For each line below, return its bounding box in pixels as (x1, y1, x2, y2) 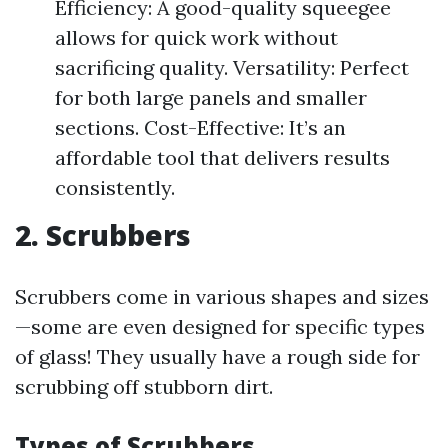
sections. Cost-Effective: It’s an (55, 115, 346, 140)
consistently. (55, 175, 175, 200)
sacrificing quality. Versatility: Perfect (55, 55, 409, 80)
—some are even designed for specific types (15, 314, 425, 339)
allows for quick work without (55, 25, 338, 50)
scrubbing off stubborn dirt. (15, 374, 273, 399)
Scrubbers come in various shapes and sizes (15, 284, 429, 309)
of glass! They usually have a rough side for (15, 344, 420, 369)
